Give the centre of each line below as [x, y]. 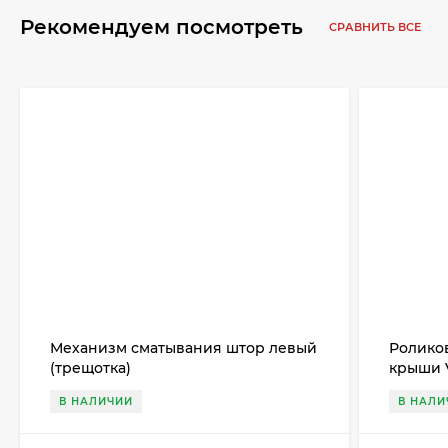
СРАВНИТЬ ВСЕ [376, 27]
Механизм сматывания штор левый [183, 348]
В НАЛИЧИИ [96, 402]
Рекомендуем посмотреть [164, 27]
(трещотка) [90, 368]
